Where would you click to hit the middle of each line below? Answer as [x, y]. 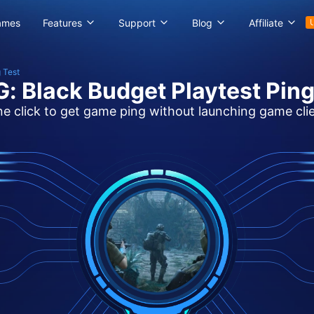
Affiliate [266, 22]
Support [137, 22]
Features [62, 22]
